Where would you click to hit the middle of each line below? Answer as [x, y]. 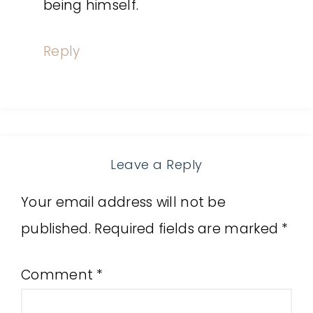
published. [56, 229]
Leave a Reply [156, 165]
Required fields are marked [188, 229]
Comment [59, 275]
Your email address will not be [123, 202]
